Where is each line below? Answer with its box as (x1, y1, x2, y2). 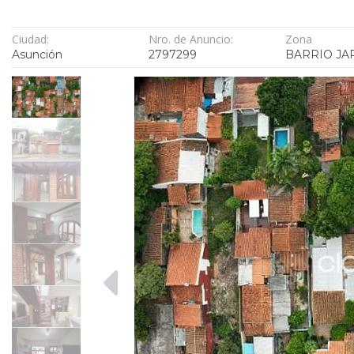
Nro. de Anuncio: (149, 31, 234, 47)
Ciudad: (12, 31, 49, 47)
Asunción (12, 47, 62, 62)
